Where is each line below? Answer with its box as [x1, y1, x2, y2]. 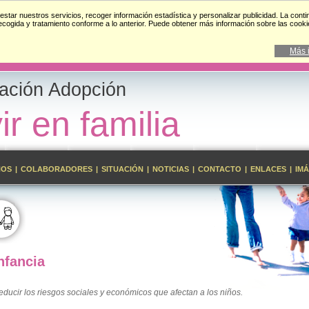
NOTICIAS [152, 165, 189, 173]
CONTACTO [198, 165, 241, 173]
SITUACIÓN [101, 165, 143, 173]
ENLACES [250, 165, 286, 173]
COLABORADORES [21, 165, 92, 173]
